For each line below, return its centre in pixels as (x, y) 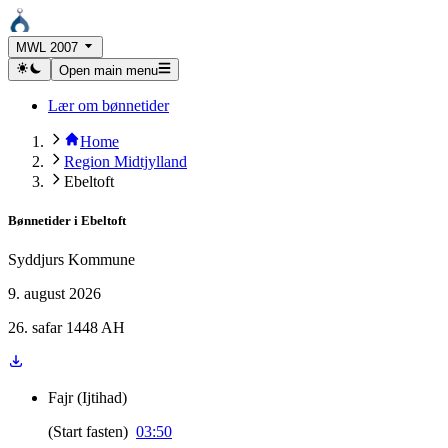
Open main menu (108, 70)
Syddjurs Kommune (71, 259)
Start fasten (88, 431)
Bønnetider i (43, 220)
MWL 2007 (47, 48)
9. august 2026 (54, 293)
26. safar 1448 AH (66, 327)
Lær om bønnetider (108, 105)
